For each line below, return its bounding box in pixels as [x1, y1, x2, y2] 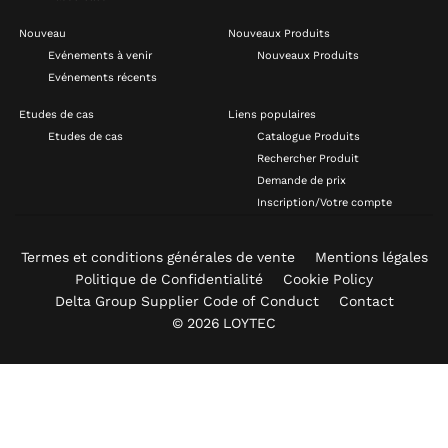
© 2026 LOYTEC [172, 315, 276, 332]
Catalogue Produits [257, 130, 361, 144]
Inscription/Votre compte [257, 196, 393, 210]
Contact [338, 293, 394, 310]
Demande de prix [257, 174, 347, 188]
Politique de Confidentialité [75, 271, 263, 288]
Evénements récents [48, 71, 158, 85]
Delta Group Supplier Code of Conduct [54, 293, 319, 310]
